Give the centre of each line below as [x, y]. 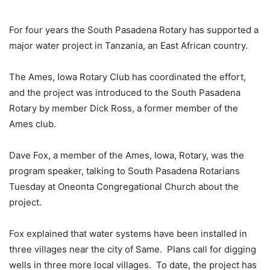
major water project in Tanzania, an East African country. [128, 46]
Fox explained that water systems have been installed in [128, 234]
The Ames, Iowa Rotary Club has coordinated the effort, [127, 77]
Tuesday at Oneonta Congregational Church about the [124, 187]
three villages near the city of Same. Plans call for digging [133, 250]
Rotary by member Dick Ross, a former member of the [124, 108]
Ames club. [33, 124]
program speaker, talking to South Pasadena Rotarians [124, 171]
